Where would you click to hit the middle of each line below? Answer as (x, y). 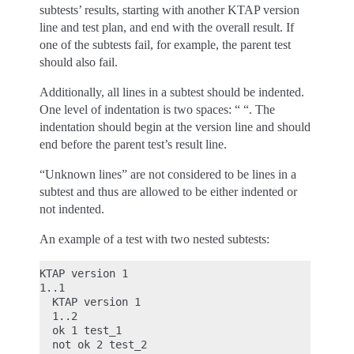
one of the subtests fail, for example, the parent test (165, 45)
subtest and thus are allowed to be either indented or (168, 192)
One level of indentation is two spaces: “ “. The (157, 109)
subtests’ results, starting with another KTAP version (169, 10)
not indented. (72, 209)
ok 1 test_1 (81, 330)
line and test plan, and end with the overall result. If (167, 27)
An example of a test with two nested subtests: (154, 239)
